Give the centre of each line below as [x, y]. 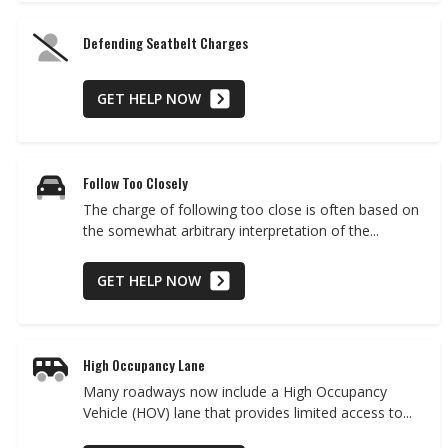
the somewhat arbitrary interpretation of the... [231, 230]
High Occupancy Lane [144, 365]
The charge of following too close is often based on [251, 209]
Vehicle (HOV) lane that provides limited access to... [247, 413]
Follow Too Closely [135, 182]
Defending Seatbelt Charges [165, 42]
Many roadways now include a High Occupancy [235, 392]
